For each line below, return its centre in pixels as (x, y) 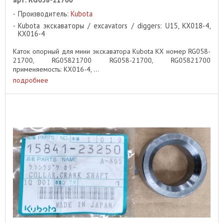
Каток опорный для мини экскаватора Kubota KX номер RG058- (112, 51)
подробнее (31, 80)
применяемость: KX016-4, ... (56, 69)
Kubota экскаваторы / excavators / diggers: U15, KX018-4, (114, 25)
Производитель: (44, 13)
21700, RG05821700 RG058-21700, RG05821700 (112, 60)
